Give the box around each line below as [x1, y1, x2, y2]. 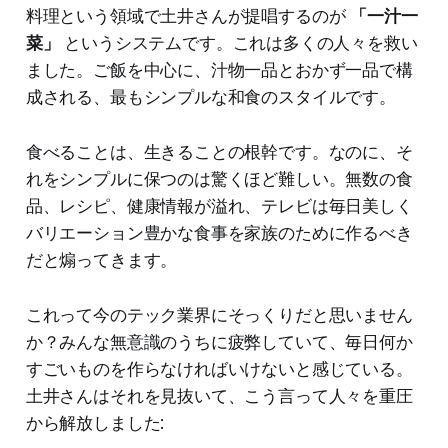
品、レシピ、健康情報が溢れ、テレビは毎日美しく [25, 196, 413, 217]
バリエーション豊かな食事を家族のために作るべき [25, 223, 413, 244]
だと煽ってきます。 [25, 250, 178, 271]
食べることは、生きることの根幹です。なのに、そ [25, 142, 413, 163]
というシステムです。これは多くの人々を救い [59, 33, 418, 54]
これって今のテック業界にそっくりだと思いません [25, 305, 413, 326]
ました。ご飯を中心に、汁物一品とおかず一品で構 [25, 60, 413, 81]
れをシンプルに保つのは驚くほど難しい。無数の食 [25, 169, 413, 190]
